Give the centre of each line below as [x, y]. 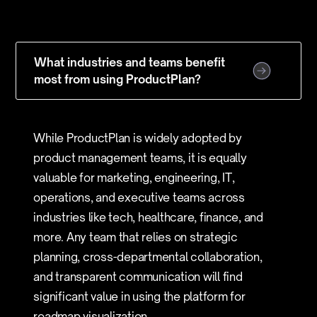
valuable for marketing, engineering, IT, [134, 178]
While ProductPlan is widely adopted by [138, 138]
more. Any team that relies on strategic [136, 237]
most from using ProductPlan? [118, 79]
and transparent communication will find [138, 277]
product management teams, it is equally [140, 158]
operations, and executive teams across [139, 197]
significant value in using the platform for [139, 296]
